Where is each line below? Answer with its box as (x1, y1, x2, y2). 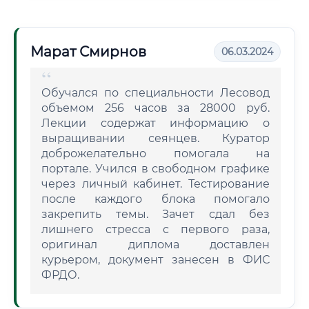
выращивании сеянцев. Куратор (41, 132, 270, 145)
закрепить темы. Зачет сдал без (41, 208, 270, 221)
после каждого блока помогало (41, 192, 270, 206)
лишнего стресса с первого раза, (41, 223, 270, 236)
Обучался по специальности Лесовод (41, 86, 270, 99)
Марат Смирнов (30, 43, 146, 60)
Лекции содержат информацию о (41, 117, 270, 130)
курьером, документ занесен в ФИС (41, 253, 270, 266)
